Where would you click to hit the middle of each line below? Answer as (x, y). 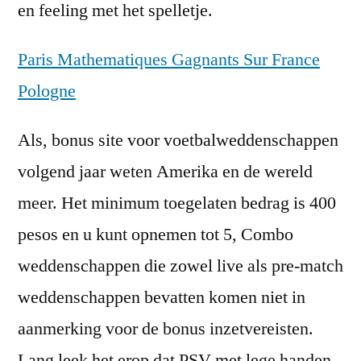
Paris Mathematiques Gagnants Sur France (169, 60)
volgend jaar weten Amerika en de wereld (165, 172)
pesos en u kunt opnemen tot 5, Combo (156, 234)
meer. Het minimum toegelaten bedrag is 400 (177, 203)
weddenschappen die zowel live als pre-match (180, 266)
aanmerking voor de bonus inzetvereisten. (166, 329)
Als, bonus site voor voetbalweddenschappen (178, 140)
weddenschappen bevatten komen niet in (162, 297)
